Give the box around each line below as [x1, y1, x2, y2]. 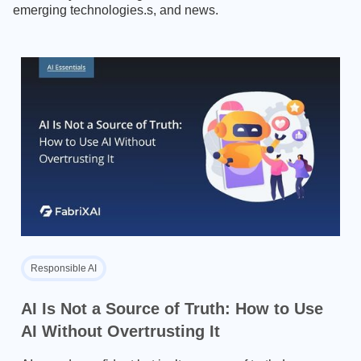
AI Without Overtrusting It [21, 322, 220, 341]
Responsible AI [31, 263, 97, 275]
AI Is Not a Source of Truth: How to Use [21, 300, 323, 318]
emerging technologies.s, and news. [13, 2, 218, 17]
